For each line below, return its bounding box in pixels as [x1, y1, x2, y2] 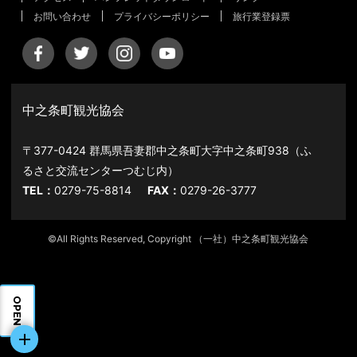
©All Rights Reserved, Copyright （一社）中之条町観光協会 [48, 232, 309, 245]
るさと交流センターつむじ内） [22, 163, 179, 177]
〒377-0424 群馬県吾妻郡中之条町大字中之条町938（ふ [22, 143, 312, 157]
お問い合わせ [33, 10, 92, 22]
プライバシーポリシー [114, 10, 210, 22]
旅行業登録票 [233, 10, 291, 22]
